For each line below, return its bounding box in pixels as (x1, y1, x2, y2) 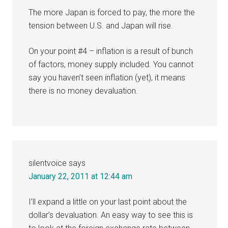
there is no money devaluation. (28, 85, 138, 96)
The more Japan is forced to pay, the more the (28, 7, 195, 17)
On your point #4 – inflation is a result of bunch (28, 46, 193, 56)
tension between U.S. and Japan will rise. (28, 20, 174, 31)
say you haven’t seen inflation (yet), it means (28, 72, 186, 82)
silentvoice (28, 158, 67, 168)
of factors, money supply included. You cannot (28, 59, 194, 69)
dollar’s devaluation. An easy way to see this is (28, 210, 193, 220)
